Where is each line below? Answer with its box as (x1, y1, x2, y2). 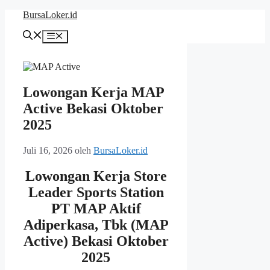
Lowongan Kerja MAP (23, 84, 164, 101)
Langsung (4, 9, 42, 19)
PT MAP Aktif (51, 201, 141, 217)
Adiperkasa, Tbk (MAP (23, 217, 169, 233)
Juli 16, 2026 (23, 145, 72, 156)
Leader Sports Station (28, 184, 164, 201)
